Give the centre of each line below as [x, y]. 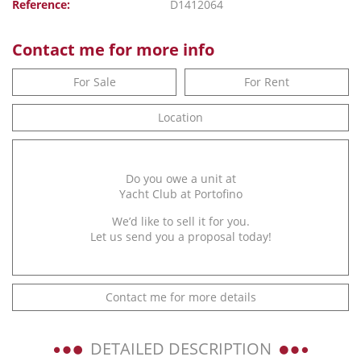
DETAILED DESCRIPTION [180, 349]
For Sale [94, 82]
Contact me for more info [113, 50]
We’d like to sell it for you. [180, 221]
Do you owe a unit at [180, 178]
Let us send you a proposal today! [180, 237]
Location [180, 117]
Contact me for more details [180, 297]
